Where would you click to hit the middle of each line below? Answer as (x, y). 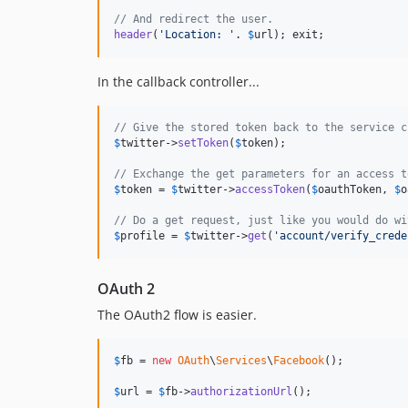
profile (143, 235)
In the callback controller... (178, 81)
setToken (203, 143)
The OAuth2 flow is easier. (177, 314)
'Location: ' (197, 34)
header (133, 34)
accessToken (270, 189)
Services (241, 360)
